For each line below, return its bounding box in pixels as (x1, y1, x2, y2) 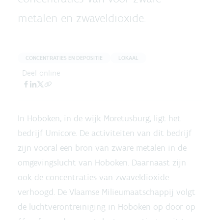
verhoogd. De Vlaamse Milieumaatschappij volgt (18, 187, 195, 197)
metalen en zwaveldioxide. (18, 11, 146, 25)
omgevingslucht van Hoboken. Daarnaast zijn (18, 157, 186, 168)
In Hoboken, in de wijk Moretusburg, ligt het (18, 113, 181, 124)
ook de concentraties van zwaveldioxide (18, 172, 169, 183)
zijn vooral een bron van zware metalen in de (18, 142, 187, 153)
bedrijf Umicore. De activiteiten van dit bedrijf (18, 128, 192, 138)
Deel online (22, 68, 60, 78)
